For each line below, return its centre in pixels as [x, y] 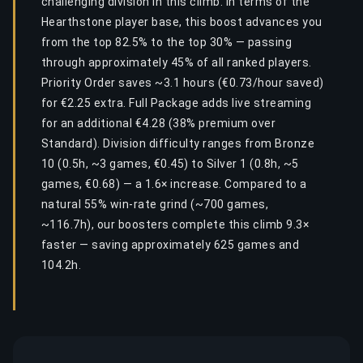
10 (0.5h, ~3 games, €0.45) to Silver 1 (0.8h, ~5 [170, 164]
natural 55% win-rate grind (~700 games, [155, 204]
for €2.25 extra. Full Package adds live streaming [177, 103]
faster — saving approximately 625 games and [171, 245]
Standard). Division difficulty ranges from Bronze [178, 143]
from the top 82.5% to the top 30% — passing [167, 42]
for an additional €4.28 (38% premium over [159, 123]
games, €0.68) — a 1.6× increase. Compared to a [174, 184]
